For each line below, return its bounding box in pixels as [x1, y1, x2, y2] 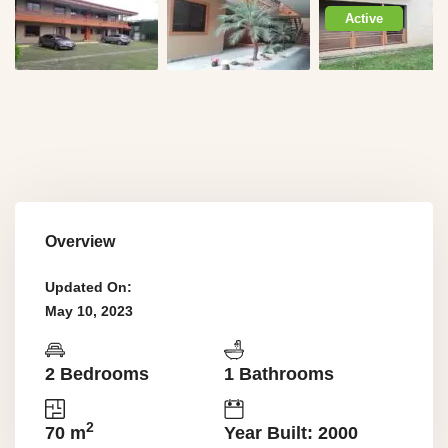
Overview [45, 233, 115, 250]
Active [345, 11, 383, 26]
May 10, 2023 [45, 303, 133, 319]
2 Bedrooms [45, 364, 149, 384]
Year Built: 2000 [224, 423, 358, 443]
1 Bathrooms [224, 364, 334, 384]
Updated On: [45, 279, 132, 295]
